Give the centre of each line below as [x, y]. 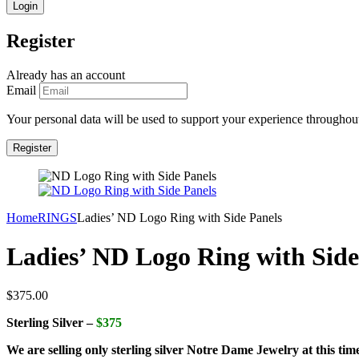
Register [41, 40]
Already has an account [66, 75]
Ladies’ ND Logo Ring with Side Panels [179, 217]
